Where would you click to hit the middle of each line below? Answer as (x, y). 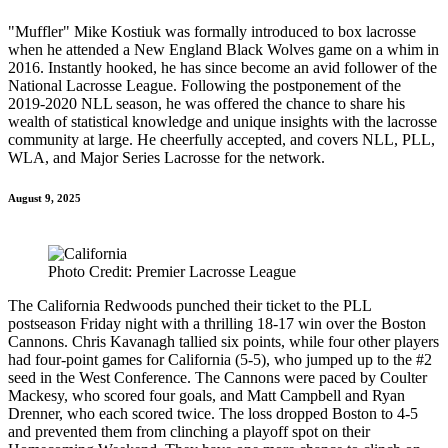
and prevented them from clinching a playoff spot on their (189, 432)
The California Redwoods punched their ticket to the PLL (189, 306)
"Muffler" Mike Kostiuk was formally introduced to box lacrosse (212, 32)
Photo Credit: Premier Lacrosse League (172, 272)
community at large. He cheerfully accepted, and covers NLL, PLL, (221, 140)
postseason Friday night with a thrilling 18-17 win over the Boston (217, 324)
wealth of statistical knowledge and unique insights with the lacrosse (222, 122)
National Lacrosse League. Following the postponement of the (204, 86)
